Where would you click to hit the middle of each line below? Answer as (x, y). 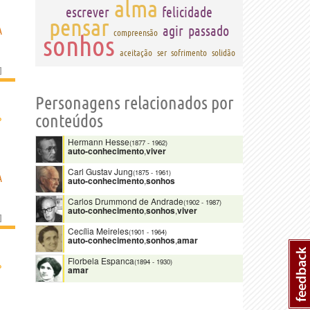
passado (208, 31)
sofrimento (189, 53)
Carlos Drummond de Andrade (126, 201)
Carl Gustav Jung (100, 171)
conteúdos (69, 121)
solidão (224, 53)
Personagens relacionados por (135, 103)
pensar (79, 27)
